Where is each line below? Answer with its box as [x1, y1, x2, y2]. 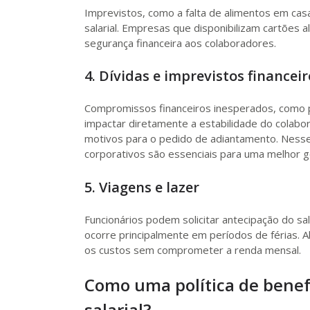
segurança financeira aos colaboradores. [84, 35, 276, 50]
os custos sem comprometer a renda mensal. [84, 242, 301, 257]
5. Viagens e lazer [84, 177, 199, 197]
